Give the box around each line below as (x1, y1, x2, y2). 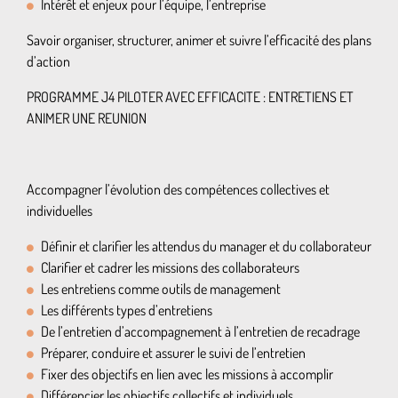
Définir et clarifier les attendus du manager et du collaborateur (41, 237, 371, 255)
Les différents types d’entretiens (41, 301, 212, 319)
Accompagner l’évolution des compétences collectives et (27, 180, 330, 198)
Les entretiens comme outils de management (41, 280, 281, 298)
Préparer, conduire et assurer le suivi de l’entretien (41, 344, 306, 362)
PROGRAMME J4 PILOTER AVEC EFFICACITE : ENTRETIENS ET (27, 88, 354, 106)
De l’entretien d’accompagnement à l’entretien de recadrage (41, 322, 360, 340)
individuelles (27, 202, 92, 219)
